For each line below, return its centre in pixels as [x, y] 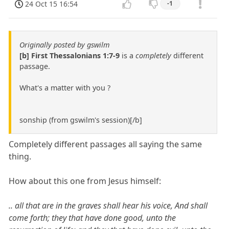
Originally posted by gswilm [65, 45]
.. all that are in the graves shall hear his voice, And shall [108, 206]
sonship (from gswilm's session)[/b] [81, 120]
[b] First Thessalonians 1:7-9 [71, 56]
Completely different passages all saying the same [106, 144]
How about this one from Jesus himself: [85, 181]
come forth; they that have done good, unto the [93, 218]
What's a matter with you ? [65, 88]
